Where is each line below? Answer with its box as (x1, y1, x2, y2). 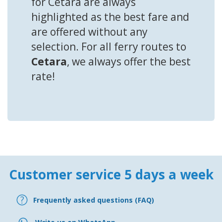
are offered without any (31, 25, 148, 39)
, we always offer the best (67, 55, 191, 69)
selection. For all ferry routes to (31, 40, 186, 54)
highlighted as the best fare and (31, 10, 189, 24)
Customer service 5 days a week (8, 166, 214, 184)
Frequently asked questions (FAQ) (33, 195, 154, 205)
